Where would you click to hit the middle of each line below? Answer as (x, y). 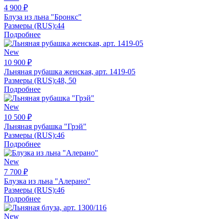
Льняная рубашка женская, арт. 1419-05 (70, 71)
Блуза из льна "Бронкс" (43, 17)
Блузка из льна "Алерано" (47, 181)
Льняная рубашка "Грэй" (45, 126)
